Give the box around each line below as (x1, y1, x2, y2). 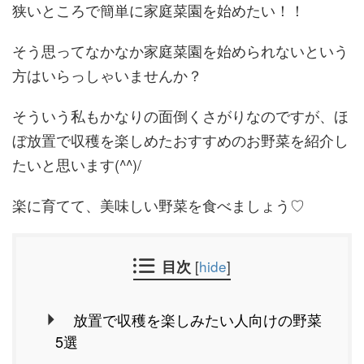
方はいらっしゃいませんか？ (12, 64, 202, 85)
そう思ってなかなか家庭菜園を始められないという (12, 40, 349, 61)
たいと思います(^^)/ (12, 154, 141, 175)
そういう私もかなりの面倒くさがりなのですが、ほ (12, 105, 349, 126)
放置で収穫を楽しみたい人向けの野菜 (72, 309, 322, 331)
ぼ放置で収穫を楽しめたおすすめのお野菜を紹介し (12, 129, 349, 150)
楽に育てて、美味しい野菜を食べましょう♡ (12, 194, 305, 215)
